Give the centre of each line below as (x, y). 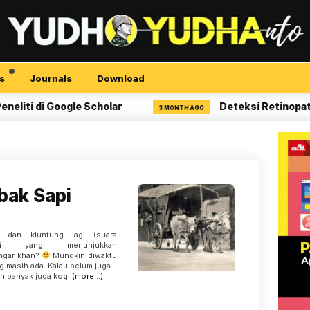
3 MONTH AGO (152, 108)
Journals (51, 78)
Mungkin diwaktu (83, 255)
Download (121, 78)
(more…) (88, 276)
